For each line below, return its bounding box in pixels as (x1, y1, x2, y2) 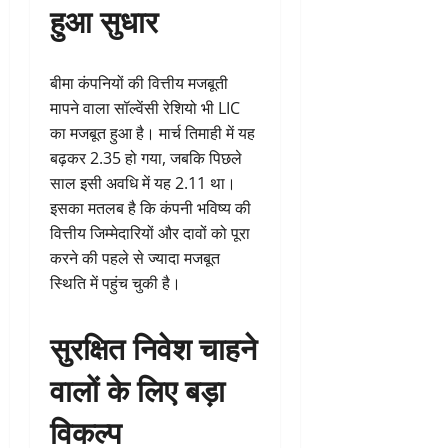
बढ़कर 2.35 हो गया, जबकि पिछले (50, 147, 242, 170)
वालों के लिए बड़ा (50, 366, 225, 412)
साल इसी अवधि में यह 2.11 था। (50, 172, 236, 195)
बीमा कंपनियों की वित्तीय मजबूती (50, 72, 228, 95)
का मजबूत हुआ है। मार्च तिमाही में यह (50, 122, 255, 145)
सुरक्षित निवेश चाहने (50, 324, 257, 370)
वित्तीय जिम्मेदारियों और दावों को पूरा (50, 222, 250, 245)
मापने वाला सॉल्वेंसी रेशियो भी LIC (50, 97, 240, 120)
